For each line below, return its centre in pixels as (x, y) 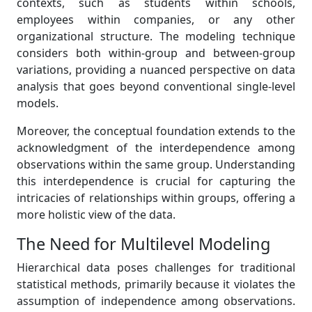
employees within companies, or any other (156, 20)
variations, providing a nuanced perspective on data (156, 70)
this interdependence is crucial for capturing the (156, 181)
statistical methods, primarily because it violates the (156, 284)
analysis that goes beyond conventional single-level (156, 87)
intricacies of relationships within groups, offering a (156, 198)
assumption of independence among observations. (156, 301)
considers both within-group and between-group (156, 53)
